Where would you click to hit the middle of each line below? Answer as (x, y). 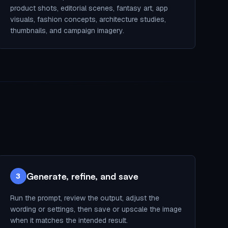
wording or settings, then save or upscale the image (96, 209)
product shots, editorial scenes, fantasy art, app (89, 8)
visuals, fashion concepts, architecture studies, (88, 19)
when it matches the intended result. (69, 220)
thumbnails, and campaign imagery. (67, 31)
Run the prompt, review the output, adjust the (84, 198)
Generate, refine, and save (82, 176)
